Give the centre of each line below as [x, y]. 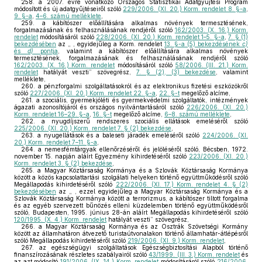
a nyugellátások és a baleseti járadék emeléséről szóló [119, 135]
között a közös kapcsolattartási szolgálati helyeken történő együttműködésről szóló [131, 177]
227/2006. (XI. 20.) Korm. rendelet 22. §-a [93, 93]
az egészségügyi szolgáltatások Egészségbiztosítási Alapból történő [141, 247]
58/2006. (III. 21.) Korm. [212, 65]
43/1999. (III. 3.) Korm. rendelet [194, 254]
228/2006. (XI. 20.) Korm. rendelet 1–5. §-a [160, 37]
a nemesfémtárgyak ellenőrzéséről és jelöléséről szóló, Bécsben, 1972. [142, 149]
